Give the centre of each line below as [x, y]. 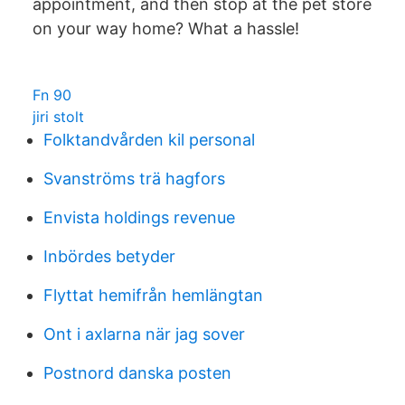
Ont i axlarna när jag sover [144, 334]
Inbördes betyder [109, 256]
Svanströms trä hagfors [134, 179]
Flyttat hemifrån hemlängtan [153, 295]
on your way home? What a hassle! [166, 28]
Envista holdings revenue [139, 217]
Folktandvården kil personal [149, 140]
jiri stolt [58, 117]
